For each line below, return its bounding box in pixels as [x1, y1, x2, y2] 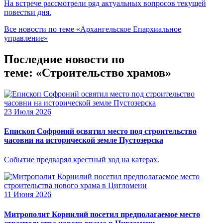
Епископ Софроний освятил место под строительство [4, 127, 197, 136]
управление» [4, 34, 48, 42]
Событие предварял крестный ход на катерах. [4, 155, 159, 164]
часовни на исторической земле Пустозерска [4, 136, 163, 145]
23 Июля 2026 [4, 107, 51, 116]
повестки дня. [4, 8, 51, 16]
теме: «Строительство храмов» [4, 66, 171, 79]
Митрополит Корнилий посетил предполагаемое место [4, 210, 200, 219]
